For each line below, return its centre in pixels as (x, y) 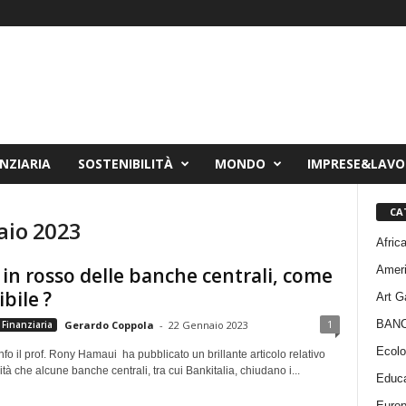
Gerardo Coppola (109, 325)
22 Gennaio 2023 (208, 325)
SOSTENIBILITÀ (125, 164)
